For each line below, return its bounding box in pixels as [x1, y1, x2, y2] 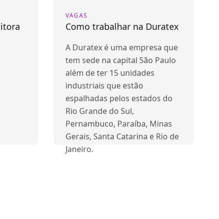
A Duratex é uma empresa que [66, 42, 178, 53]
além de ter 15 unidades [66, 67, 154, 78]
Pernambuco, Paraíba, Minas [66, 118, 172, 129]
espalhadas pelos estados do [66, 93, 173, 104]
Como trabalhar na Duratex [66, 21, 179, 32]
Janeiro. [66, 144, 93, 154]
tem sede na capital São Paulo [66, 55, 176, 66]
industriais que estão [66, 80, 143, 91]
